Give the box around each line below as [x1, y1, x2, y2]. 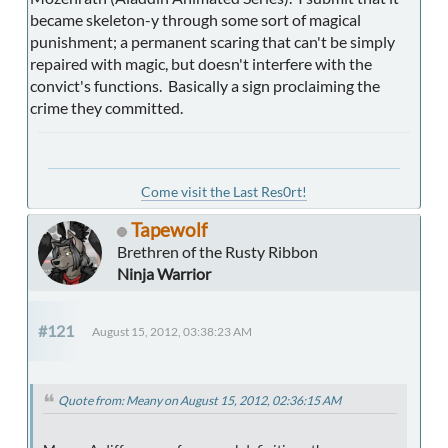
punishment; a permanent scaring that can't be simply [30, 32, 395, 52]
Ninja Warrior [117, 264, 211, 284]
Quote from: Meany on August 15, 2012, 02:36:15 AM [58, 393, 341, 409]
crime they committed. [30, 98, 183, 118]
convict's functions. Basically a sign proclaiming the [30, 76, 380, 96]
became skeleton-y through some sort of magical [30, 10, 361, 30]
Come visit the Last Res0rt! [141, 183, 307, 201]
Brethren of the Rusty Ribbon [117, 242, 318, 262]
